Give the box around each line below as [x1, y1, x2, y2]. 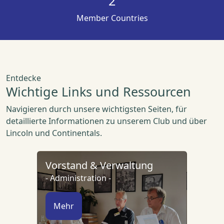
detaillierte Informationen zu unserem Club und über [6, 115, 207, 127]
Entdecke [6, 72, 41, 84]
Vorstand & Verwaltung [45, 158, 153, 172]
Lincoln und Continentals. [6, 127, 102, 139]
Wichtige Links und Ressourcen [6, 83, 191, 100]
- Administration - [45, 172, 111, 184]
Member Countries [76, 12, 148, 24]
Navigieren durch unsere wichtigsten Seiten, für [6, 103, 187, 115]
